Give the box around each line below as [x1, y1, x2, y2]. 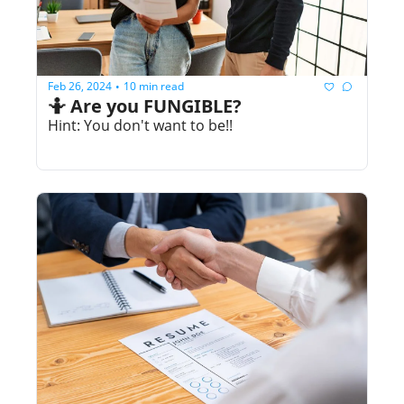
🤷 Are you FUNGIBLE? [48, 93, 242, 118]
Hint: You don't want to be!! [48, 115, 233, 135]
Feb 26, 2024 [48, 78, 112, 95]
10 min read [124, 78, 184, 95]
